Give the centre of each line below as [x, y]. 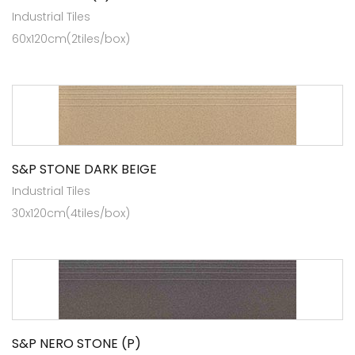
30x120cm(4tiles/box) [71, 213]
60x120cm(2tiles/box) [71, 38]
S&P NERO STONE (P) [76, 343]
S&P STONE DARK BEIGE [84, 169]
